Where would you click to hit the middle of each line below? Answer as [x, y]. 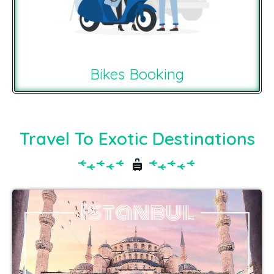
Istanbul [137, 213]
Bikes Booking [137, 74]
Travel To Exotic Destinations [137, 139]
